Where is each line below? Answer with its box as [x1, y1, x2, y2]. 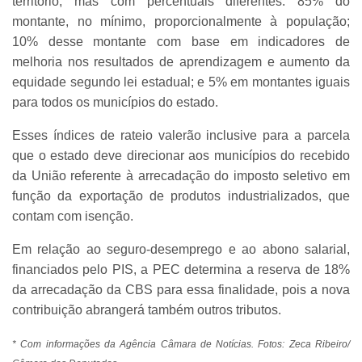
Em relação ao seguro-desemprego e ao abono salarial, [12, 242, 350, 256]
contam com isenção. [12, 208, 133, 223]
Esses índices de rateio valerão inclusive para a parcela [12, 128, 350, 142]
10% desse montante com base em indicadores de [12, 34, 350, 48]
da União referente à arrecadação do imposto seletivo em [12, 168, 350, 183]
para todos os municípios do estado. [12, 95, 218, 109]
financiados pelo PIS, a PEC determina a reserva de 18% [12, 262, 350, 276]
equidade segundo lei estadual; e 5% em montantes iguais [12, 74, 350, 89]
